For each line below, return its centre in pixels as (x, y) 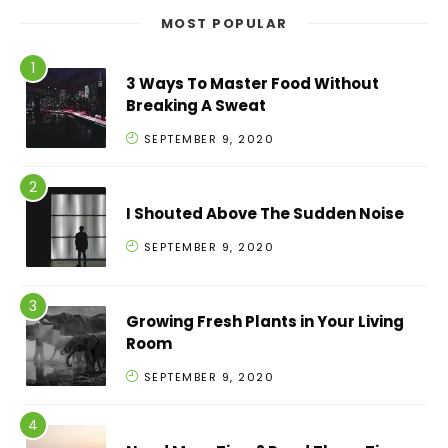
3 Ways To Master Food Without (252, 83)
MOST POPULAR (224, 24)
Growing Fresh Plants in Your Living (265, 321)
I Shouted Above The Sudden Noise (265, 213)
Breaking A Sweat (196, 105)
